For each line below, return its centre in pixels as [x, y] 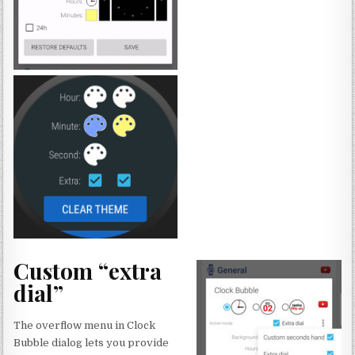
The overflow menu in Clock [85, 326]
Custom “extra [88, 270]
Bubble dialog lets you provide [92, 343]
